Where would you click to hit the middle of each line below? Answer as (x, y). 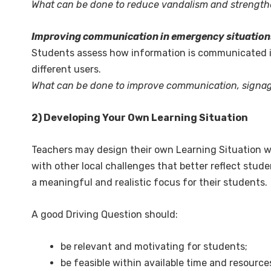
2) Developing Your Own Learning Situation (140, 118)
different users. (66, 69)
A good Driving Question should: (105, 214)
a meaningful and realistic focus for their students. (149, 182)
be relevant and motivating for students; (154, 247)
